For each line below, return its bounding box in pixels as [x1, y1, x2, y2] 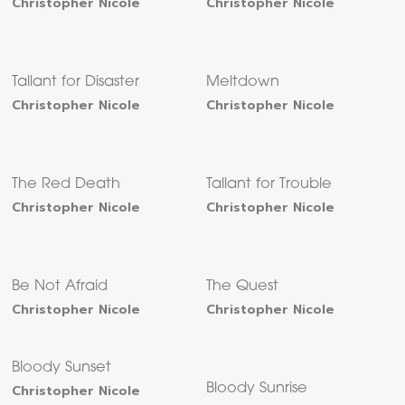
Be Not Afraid [12, 279, 108, 295]
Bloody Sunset [12, 361, 112, 376]
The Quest [206, 279, 279, 295]
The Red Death [12, 177, 121, 193]
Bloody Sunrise [206, 381, 308, 397]
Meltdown [206, 75, 280, 90]
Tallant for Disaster [12, 75, 140, 90]
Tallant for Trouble [206, 177, 333, 193]
